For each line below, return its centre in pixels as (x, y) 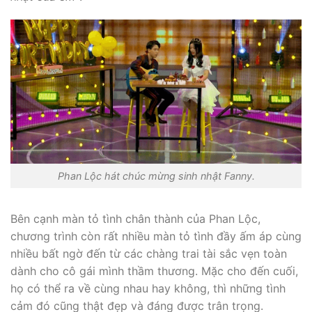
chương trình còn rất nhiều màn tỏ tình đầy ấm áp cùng (156, 236)
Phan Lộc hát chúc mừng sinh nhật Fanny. (156, 175)
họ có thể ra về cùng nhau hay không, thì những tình (148, 288)
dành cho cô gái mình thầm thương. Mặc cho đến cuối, (154, 271)
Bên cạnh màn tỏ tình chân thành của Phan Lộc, (135, 218)
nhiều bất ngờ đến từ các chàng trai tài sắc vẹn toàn (149, 253)
